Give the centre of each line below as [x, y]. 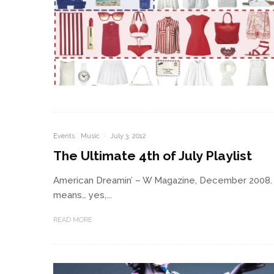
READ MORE [73, 220]
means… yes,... [83, 195]
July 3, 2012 [128, 136]
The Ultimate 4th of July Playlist [153, 155]
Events [64, 136]
